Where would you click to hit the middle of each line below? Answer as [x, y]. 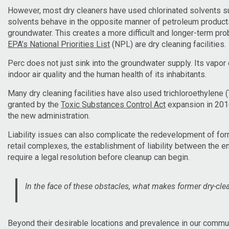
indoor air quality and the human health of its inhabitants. [107, 74]
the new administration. [49, 116]
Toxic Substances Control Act [113, 104]
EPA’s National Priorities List [59, 44]
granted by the [34, 104]
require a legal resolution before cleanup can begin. [99, 157]
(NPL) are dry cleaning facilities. [168, 44]
